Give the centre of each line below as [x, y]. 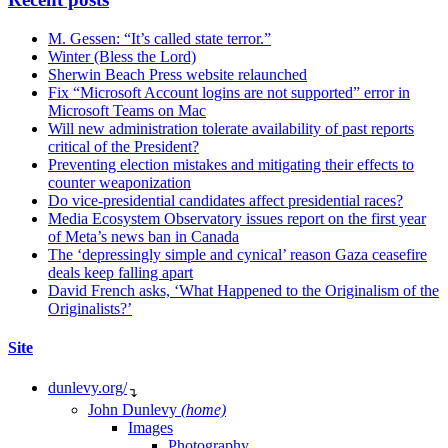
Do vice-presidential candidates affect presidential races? [225, 201]
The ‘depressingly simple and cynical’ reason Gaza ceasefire [237, 255]
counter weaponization [119, 183]
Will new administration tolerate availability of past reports [231, 129]
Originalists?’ [90, 309]
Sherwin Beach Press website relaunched [177, 75]
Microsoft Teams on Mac [127, 111]
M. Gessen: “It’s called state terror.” [159, 39]
